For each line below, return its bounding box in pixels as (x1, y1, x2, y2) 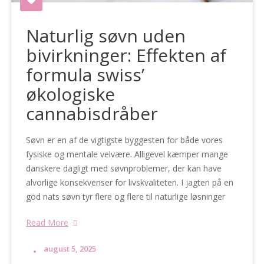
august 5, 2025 (44, 243, 97, 254)
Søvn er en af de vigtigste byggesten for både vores (26, 134, 223, 146)
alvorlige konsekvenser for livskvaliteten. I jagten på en (26, 176, 234, 188)
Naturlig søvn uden (26, 23, 186, 48)
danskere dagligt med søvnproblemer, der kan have (26, 162, 222, 174)
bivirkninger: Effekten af (26, 42, 227, 67)
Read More (26, 216, 69, 228)
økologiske (26, 81, 115, 106)
